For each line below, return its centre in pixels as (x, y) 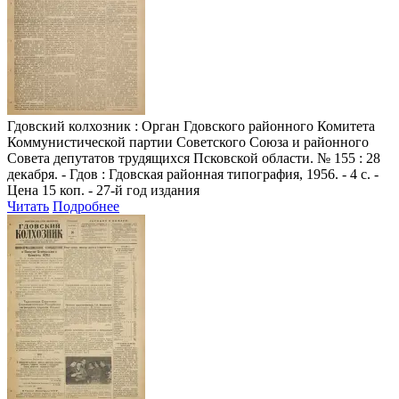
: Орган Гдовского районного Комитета (253, 126)
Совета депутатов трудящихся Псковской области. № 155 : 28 (194, 158)
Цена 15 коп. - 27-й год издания (103, 190)
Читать (28, 206)
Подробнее (86, 206)
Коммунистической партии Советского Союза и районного (188, 142)
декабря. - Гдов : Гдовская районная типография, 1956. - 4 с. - (193, 174)
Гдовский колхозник (69, 126)
